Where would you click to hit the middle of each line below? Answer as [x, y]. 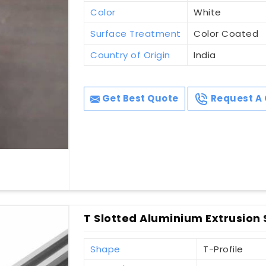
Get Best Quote [139, 99]
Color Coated [226, 34]
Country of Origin [130, 55]
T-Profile [223, 249]
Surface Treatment [136, 34]
